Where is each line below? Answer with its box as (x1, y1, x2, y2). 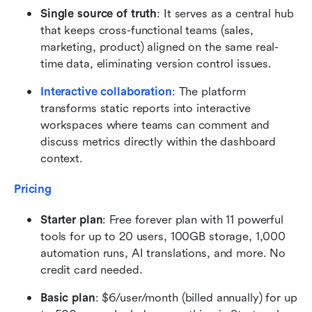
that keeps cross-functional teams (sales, (40, 24, 253, 38)
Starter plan (40, 213, 103, 227)
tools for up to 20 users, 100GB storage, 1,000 (40, 230, 286, 244)
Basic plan (40, 291, 95, 305)
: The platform (171, 85, 247, 99)
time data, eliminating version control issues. (40, 57, 272, 71)
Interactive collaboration (40, 85, 172, 99)
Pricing (14, 182, 52, 196)
